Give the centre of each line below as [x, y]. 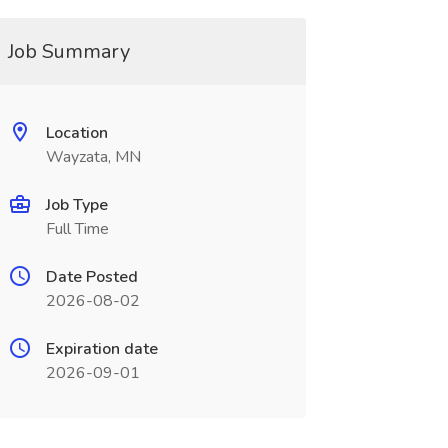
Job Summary [68, 51]
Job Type [76, 205]
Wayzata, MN [93, 157]
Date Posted [91, 277]
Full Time [77, 229]
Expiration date [101, 349]
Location [76, 133]
